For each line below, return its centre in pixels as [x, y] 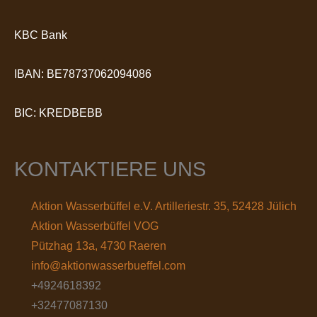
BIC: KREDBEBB [58, 113]
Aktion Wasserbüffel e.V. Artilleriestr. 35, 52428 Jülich [164, 206]
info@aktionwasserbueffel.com [109, 265]
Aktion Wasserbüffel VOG [95, 226]
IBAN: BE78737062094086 [83, 74]
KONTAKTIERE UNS [110, 169]
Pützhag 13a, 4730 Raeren [99, 246]
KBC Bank [41, 35]
